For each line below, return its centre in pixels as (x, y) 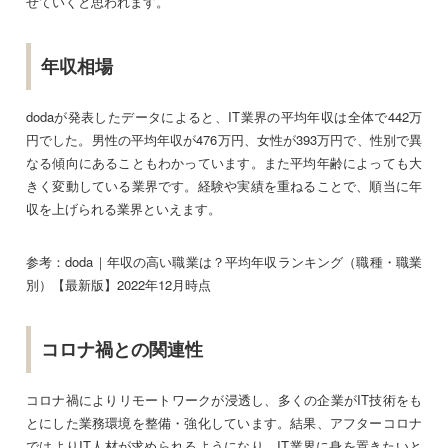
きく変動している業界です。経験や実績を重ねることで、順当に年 (224, 185)
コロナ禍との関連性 (122, 348)
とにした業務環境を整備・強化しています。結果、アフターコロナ (224, 422)
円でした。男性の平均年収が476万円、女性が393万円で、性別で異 (224, 139)
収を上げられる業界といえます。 (123, 208)
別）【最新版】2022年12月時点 (118, 284)
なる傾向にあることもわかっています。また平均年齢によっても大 (224, 162)
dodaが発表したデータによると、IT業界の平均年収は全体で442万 (224, 116)
